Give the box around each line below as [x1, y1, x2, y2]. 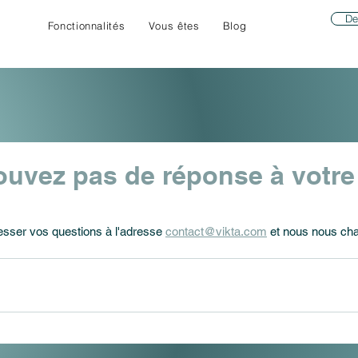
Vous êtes [148, 19, 200, 32]
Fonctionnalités [47, 19, 125, 32]
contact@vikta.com [165, 225, 267, 238]
